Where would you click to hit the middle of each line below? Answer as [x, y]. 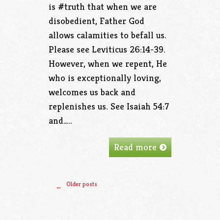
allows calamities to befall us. [108, 35]
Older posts [82, 184]
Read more [135, 147]
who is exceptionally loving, [105, 77]
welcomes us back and [92, 92]
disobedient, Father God [96, 20]
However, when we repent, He [108, 63]
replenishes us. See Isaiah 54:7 [109, 106]
